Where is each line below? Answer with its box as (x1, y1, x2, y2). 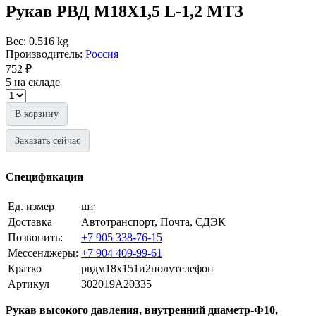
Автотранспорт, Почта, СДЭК (81, 216, 226, 229)
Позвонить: (8, 231, 63, 244)
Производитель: (6, 47, 85, 60)
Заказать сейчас (15, 135, 80, 146)
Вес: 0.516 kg (6, 35, 68, 47)
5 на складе (6, 75, 60, 88)
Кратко (8, 262, 42, 275)
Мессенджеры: (8, 247, 78, 260)
